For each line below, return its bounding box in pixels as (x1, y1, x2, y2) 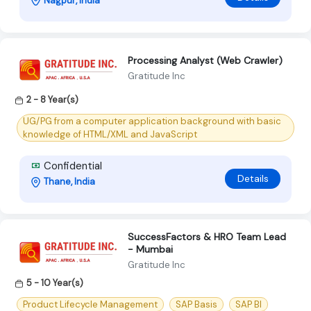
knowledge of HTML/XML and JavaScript (23, 128, 197, 140)
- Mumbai (128, 242, 173, 255)
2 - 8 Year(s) (26, 93, 78, 106)
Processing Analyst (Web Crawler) (128, 54, 283, 67)
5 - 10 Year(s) (26, 276, 83, 289)
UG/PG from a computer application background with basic (23, 115, 281, 127)
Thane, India (44, 175, 95, 187)
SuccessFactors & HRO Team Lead (128, 230, 286, 243)
